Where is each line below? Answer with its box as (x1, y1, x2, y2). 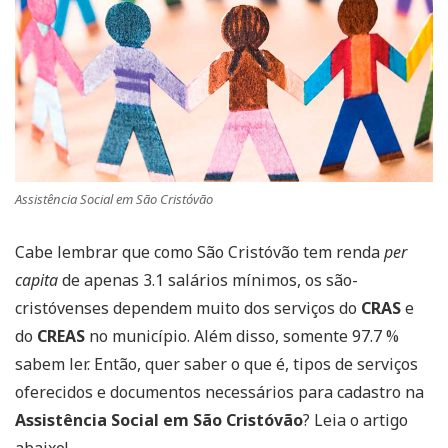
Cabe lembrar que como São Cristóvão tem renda (15, 240, 384, 263)
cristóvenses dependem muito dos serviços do (15, 296, 361, 319)
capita (15, 268, 58, 291)
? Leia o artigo (303, 408, 408, 431)
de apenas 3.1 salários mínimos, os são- (58, 268, 358, 291)
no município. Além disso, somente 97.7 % (85, 324, 399, 347)
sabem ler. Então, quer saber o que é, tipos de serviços (15, 352, 418, 375)
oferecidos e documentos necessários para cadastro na (15, 380, 424, 403)
